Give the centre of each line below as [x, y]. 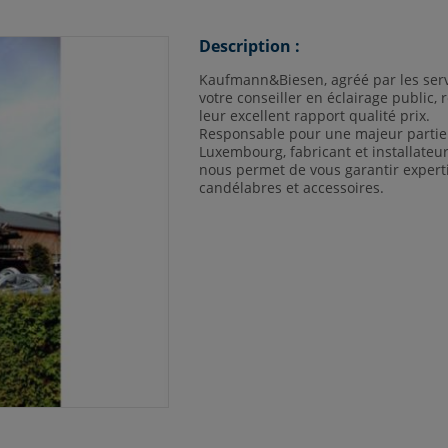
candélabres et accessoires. [291, 187]
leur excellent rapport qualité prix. [314, 115]
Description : [249, 46]
